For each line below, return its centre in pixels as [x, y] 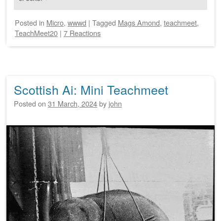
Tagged [105, 23]
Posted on [31, 104]
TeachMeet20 [36, 33]
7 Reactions [82, 33]
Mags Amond [139, 23]
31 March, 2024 [73, 104]
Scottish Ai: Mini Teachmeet [91, 90]
